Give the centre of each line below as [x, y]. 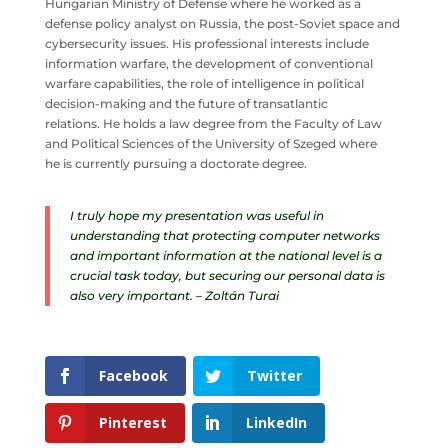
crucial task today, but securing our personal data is [227, 276]
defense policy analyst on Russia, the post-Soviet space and [222, 24]
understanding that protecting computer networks [224, 236]
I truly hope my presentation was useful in [196, 216]
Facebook [133, 376]
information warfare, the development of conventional [208, 64]
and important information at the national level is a [225, 256]
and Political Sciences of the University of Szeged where [210, 144]
